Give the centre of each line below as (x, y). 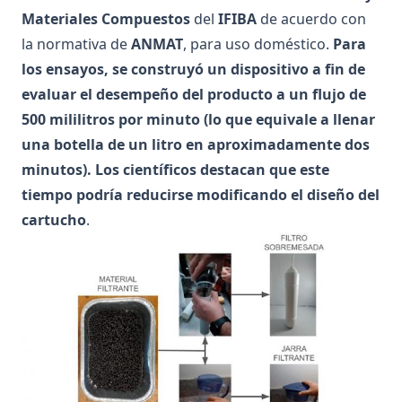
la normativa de (76, 44)
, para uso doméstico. (258, 44)
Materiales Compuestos (106, 19)
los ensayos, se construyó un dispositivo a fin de (193, 70)
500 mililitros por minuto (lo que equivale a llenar (198, 120)
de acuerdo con (311, 19)
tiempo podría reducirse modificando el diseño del (201, 195)
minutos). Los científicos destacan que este (175, 170)
